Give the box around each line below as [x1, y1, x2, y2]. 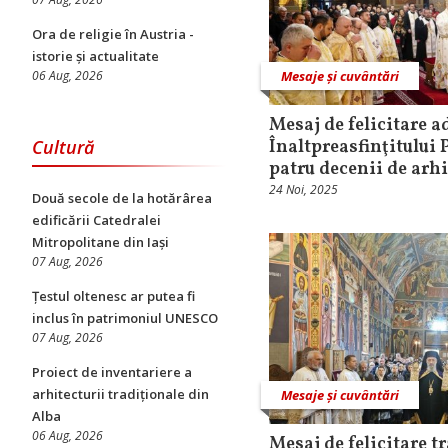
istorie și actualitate [32, 47, 159, 65]
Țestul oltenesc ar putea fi [32, 287, 195, 305]
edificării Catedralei [32, 211, 161, 229]
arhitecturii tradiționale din [32, 385, 209, 403]
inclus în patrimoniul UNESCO [32, 309, 218, 327]
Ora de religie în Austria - [32, 25, 194, 43]
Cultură [32, 135, 94, 159]
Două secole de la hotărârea [32, 189, 212, 207]
